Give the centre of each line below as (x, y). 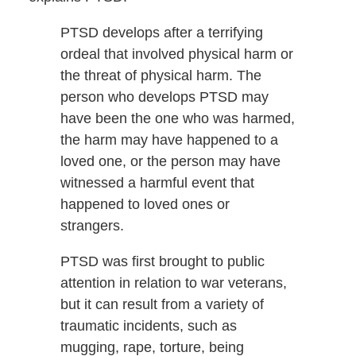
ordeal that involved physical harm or (176, 54)
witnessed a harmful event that (157, 183)
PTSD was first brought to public (162, 262)
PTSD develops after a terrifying (161, 33)
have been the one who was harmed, (177, 119)
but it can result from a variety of (162, 305)
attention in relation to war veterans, (173, 283)
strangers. (92, 226)
